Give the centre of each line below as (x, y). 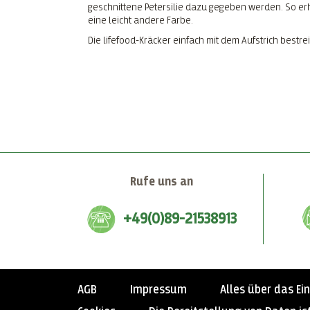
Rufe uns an (161, 182)
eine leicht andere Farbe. (140, 20)
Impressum (158, 290)
